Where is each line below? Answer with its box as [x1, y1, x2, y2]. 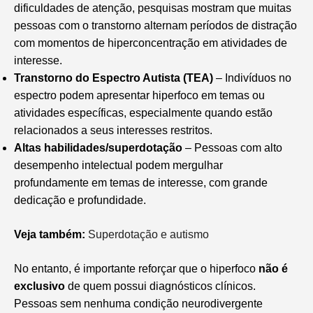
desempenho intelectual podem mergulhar [14, 159, 223, 171]
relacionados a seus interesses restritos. [14, 124, 212, 136]
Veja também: [14, 228, 85, 240]
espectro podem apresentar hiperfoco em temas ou [14, 89, 265, 101]
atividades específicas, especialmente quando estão [14, 106, 272, 119]
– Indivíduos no [213, 71, 291, 84]
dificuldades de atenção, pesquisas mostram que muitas [14, 1, 291, 14]
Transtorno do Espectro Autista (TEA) [14, 71, 213, 84]
